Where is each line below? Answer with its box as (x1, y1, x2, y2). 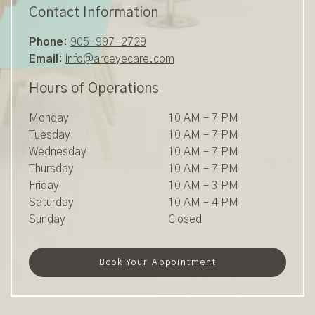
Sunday (29, 213, 65, 225)
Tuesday (29, 129, 70, 141)
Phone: (29, 36, 70, 48)
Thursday (29, 162, 74, 174)
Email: (29, 53, 65, 65)
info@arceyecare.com (65, 53, 174, 65)
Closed (168, 213, 202, 225)
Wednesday (29, 146, 86, 157)
